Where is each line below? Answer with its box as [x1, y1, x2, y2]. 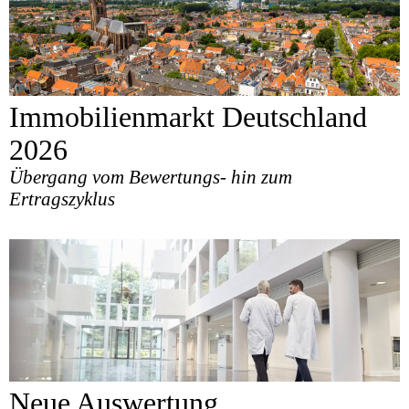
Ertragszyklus [9, 188, 115, 209]
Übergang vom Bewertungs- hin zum [9, 166, 292, 187]
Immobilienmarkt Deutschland [9, 100, 367, 133]
